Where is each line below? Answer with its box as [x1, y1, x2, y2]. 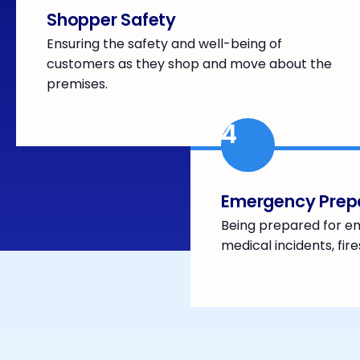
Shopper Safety [47, 8, 177, 32]
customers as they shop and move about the [47, 55, 332, 74]
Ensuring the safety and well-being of [47, 35, 282, 54]
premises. [47, 75, 108, 94]
